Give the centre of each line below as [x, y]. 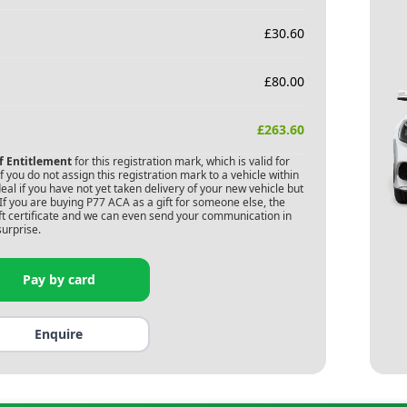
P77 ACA [108, 202]
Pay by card [59, 279]
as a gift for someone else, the [207, 202]
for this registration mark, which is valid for [180, 161]
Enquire [59, 334]
